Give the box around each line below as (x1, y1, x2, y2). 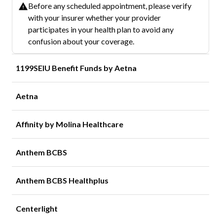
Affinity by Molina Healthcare (16, 119, 123, 129)
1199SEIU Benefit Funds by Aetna (16, 63, 137, 73)
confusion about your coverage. (28, 36, 134, 46)
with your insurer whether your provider (28, 12, 161, 22)
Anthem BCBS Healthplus (16, 175, 109, 185)
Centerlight (16, 203, 58, 213)
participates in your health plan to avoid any (28, 24, 174, 34)
